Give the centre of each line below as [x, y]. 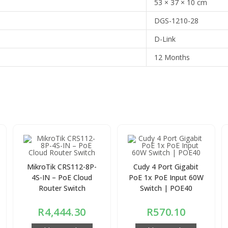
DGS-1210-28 [177, 20]
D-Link [165, 39]
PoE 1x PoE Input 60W [166, 177]
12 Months [172, 57]
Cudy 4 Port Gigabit [166, 166]
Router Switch [62, 188]
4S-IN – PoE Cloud [62, 177]
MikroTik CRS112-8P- [62, 166]
